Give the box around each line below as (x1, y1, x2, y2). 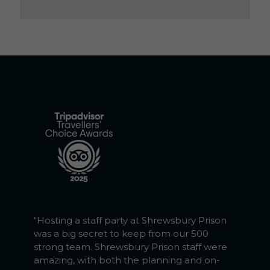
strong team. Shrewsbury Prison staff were (34, 240, 228, 253)
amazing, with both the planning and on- (34, 254, 221, 266)
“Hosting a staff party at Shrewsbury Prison (34, 214, 227, 226)
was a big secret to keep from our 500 (34, 227, 209, 239)
